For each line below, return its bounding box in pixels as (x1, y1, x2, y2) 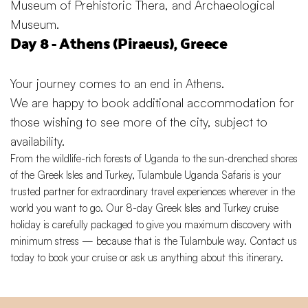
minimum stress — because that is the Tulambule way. (10, 234, 250, 248)
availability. (10, 133, 65, 149)
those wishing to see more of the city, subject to (10, 114, 267, 130)
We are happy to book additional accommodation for (10, 95, 294, 111)
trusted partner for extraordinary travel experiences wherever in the (10, 185, 295, 199)
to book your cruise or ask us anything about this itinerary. (34, 251, 283, 265)
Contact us (250, 234, 297, 248)
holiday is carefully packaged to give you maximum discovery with (10, 218, 291, 232)
